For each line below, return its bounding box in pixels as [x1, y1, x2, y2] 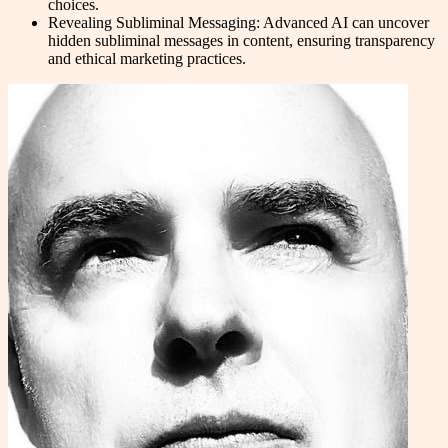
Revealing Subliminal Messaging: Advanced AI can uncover [48, 14, 429, 32]
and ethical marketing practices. [48, 50, 246, 68]
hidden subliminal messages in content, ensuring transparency [48, 32, 435, 50]
